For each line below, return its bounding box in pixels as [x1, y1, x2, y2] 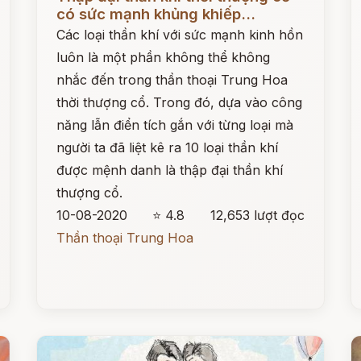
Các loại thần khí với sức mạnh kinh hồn [56, 27, 304, 43]
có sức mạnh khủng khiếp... [56, 5, 256, 23]
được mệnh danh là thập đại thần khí [56, 162, 284, 178]
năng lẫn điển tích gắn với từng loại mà [56, 117, 294, 133]
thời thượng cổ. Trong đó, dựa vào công [56, 94, 303, 110]
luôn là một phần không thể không [56, 49, 271, 65]
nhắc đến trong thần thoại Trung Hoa [56, 72, 288, 88]
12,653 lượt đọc [210, 207, 305, 223]
